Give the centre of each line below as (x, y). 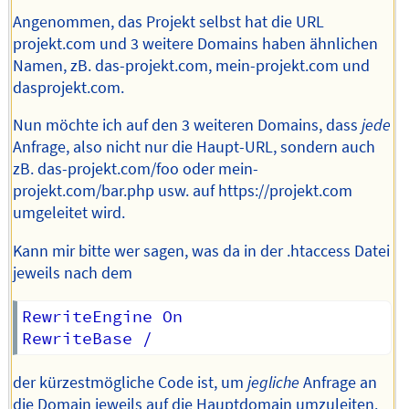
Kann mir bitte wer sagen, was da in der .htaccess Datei (202, 251)
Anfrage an (339, 382)
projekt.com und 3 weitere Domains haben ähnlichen (196, 43)
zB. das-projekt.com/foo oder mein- (136, 169)
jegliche (274, 382)
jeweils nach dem (73, 273)
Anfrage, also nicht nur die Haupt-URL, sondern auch (194, 147)
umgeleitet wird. (69, 213)
